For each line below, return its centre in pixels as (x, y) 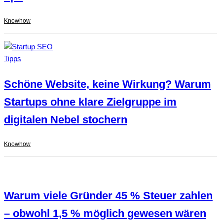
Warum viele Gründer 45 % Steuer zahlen (108, 196)
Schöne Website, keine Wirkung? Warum (108, 84)
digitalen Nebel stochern (66, 120)
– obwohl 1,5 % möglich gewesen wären (105, 214)
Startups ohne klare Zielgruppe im (90, 102)
